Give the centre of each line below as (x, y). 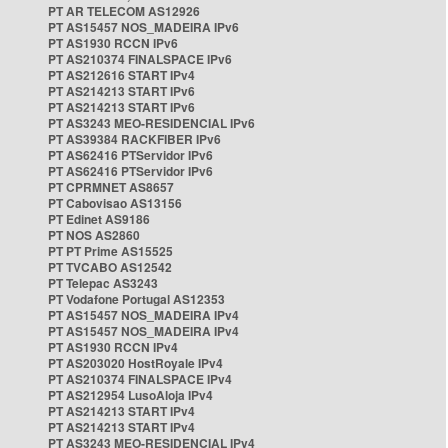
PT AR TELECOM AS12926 (124, 11)
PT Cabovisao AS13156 (115, 203)
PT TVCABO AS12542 (110, 267)
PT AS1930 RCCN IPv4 (113, 347)
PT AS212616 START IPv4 (121, 75)
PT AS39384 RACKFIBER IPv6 (134, 139)
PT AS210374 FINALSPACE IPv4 (140, 379)
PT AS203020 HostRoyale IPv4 (135, 363)
